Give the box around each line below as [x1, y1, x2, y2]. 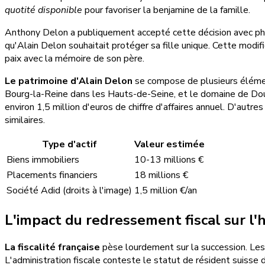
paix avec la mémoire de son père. [5, 51, 144, 65]
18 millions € [134, 168, 188, 182]
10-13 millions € [134, 153, 203, 166]
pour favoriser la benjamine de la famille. [82, 3, 250, 17]
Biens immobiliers [7, 153, 79, 166]
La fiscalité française [5, 241, 100, 254]
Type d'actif [41, 137, 97, 151]
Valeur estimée [134, 137, 205, 151]
